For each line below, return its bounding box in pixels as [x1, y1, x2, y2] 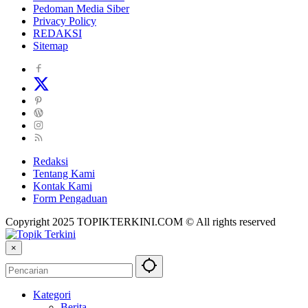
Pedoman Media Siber [33, 2, 129, 14]
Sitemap [33, 39, 68, 52]
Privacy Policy [33, 14, 96, 27]
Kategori [33, 288, 71, 300]
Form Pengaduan [33, 192, 107, 204]
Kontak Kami [33, 179, 92, 192]
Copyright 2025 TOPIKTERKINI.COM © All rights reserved [5, 215, 276, 228]
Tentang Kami [33, 167, 95, 179]
